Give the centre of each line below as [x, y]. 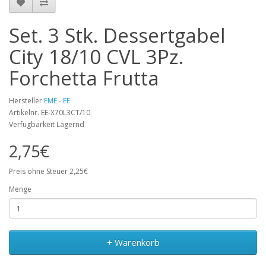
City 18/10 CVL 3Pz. [96, 57]
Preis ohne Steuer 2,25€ [48, 171]
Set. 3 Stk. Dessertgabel [117, 35]
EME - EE [57, 101]
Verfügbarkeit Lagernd [47, 124]
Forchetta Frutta [84, 78]
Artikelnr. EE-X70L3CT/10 [50, 113]
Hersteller [26, 101]
